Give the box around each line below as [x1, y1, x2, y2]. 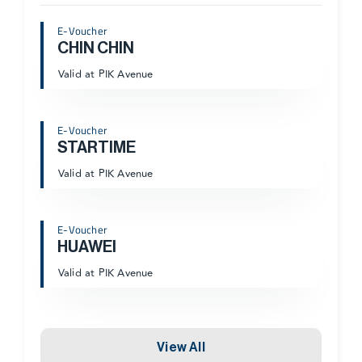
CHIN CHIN [57, 40, 135, 57]
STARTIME [57, 139, 137, 156]
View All [157, 341, 205, 354]
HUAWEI [57, 238, 117, 255]
